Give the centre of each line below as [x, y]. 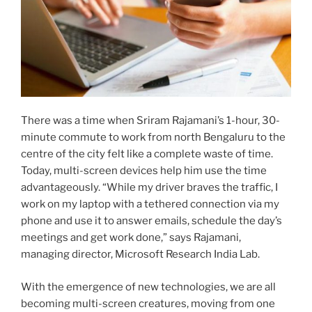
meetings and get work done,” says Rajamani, [131, 238]
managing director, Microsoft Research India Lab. [140, 255]
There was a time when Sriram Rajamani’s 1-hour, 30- [150, 121]
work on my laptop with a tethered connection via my [150, 204]
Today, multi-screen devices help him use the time [144, 171]
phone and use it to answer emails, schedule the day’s [151, 221]
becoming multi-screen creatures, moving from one [148, 303]
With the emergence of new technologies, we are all [148, 287]
